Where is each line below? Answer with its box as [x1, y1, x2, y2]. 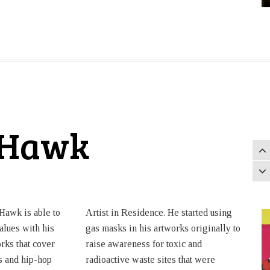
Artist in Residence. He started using [85, 207, 232, 218]
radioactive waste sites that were [85, 254, 215, 265]
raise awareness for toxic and [85, 239, 202, 250]
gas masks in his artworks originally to [85, 223, 240, 234]
